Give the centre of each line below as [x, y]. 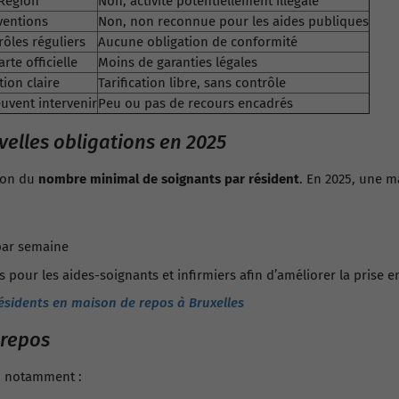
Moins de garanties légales [178, 62]
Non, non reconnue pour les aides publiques [233, 21]
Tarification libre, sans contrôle [192, 83]
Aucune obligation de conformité [198, 42]
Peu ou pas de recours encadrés [195, 103]
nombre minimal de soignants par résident [169, 179]
